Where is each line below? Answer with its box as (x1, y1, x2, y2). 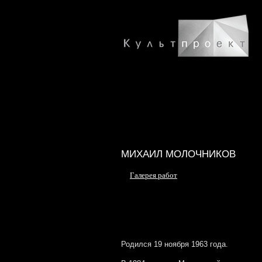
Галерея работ (130, 171, 177, 180)
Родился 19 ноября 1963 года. (121, 240, 228, 249)
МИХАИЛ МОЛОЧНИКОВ (121, 149, 236, 160)
